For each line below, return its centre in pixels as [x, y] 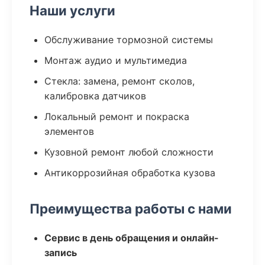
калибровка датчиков [95, 96]
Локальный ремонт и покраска [117, 117]
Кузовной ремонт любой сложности [129, 152]
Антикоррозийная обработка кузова [130, 173]
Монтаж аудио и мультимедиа [116, 60]
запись [61, 253]
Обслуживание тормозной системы [129, 40]
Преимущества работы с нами [131, 209]
